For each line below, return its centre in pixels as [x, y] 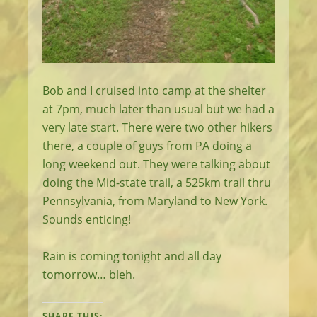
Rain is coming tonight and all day [132, 257]
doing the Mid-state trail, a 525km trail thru [157, 183]
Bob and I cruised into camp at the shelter [154, 91]
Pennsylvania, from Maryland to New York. [155, 201]
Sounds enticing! [87, 220]
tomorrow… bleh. [89, 275]
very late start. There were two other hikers [157, 128]
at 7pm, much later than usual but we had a [158, 109]
